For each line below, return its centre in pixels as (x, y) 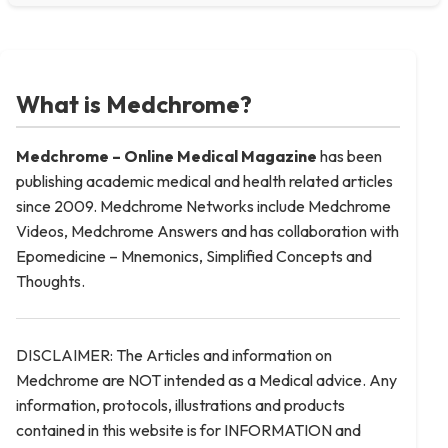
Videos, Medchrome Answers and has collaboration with (207, 231)
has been (349, 156)
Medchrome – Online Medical (127, 156)
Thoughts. (50, 281)
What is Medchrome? (134, 104)
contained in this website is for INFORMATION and (188, 430)
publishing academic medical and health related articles (204, 181)
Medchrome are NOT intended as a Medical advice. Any (206, 380)
